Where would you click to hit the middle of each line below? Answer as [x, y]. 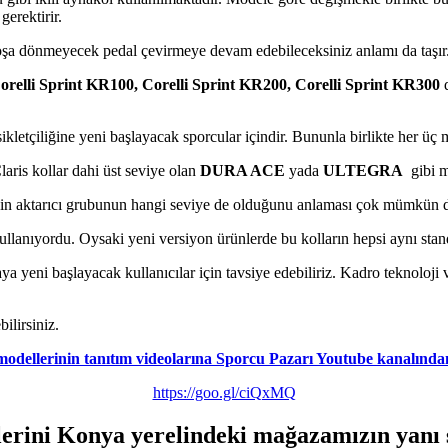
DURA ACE [242, 170]
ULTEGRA [363, 170]
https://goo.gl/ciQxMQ [224, 392]
